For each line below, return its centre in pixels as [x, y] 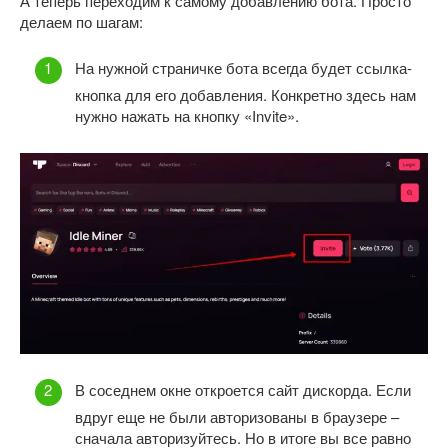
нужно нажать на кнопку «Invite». [187, 116]
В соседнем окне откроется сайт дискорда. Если [243, 390]
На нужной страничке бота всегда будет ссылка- [243, 68]
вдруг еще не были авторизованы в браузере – [237, 417]
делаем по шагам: [81, 21]
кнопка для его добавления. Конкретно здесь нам [245, 95]
